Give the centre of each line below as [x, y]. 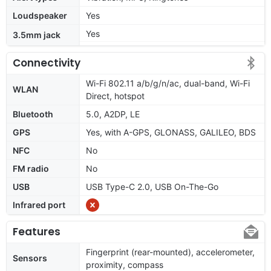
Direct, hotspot [115, 96]
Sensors [30, 258]
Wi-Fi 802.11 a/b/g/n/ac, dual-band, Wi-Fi [168, 83]
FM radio [31, 168]
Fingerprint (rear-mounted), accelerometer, [170, 252]
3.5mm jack [37, 34]
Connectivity [47, 63]
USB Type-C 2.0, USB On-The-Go [152, 186]
